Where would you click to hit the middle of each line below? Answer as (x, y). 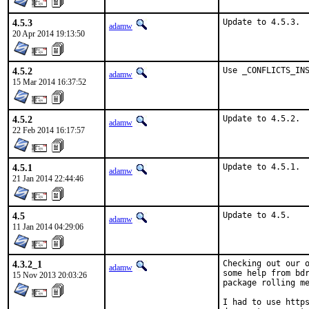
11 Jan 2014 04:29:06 (48, 227)
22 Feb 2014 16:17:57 (49, 130)
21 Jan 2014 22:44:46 (48, 179)
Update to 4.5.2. (261, 119)
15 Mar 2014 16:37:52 (49, 82)
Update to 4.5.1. (261, 167)
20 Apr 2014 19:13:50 (49, 34)
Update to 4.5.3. (261, 22)
